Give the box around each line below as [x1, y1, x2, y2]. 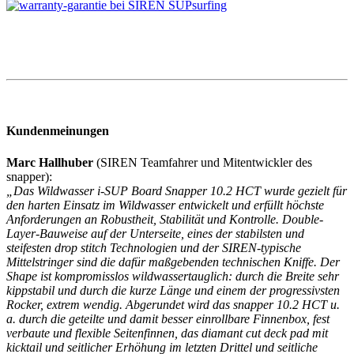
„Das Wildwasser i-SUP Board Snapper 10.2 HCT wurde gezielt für [6, 183, 347, 198]
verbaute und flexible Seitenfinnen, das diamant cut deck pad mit [6, 326, 328, 340]
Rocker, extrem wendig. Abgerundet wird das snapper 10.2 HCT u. [6, 297, 340, 311]
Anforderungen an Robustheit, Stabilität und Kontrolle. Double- [6, 212, 323, 226]
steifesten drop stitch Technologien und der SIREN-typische [6, 240, 301, 254]
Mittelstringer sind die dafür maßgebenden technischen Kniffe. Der [6, 254, 340, 269]
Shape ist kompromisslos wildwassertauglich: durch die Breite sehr [6, 269, 339, 283]
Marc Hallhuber [6, 155, 96, 169]
